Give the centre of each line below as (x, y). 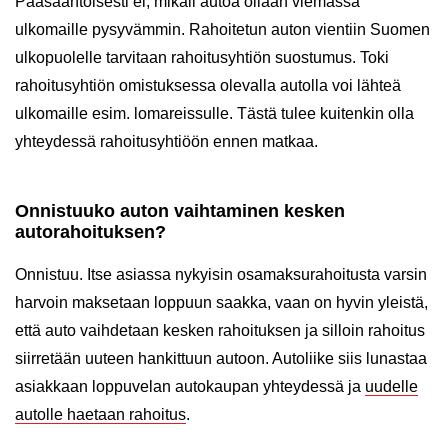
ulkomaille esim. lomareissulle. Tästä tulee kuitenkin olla (214, 114)
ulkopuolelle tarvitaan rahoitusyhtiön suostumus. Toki (202, 58)
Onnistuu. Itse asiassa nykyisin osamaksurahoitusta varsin (221, 275)
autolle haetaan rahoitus (100, 415)
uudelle (391, 387)
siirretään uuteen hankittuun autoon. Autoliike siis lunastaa (221, 359)
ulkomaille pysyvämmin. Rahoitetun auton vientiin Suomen (222, 30)
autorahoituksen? (90, 232)
